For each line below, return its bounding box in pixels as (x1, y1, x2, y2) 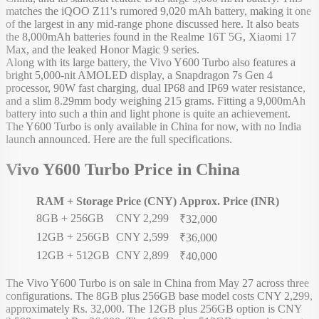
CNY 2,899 (116, 249, 169, 262)
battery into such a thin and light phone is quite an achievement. (6, 107, 291, 120)
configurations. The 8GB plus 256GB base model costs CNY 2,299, (6, 290, 313, 303)
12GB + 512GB (36, 249, 110, 262)
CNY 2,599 (116, 231, 169, 244)
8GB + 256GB (36, 212, 104, 225)
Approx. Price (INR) (179, 195, 279, 208)
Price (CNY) (116, 195, 177, 208)
